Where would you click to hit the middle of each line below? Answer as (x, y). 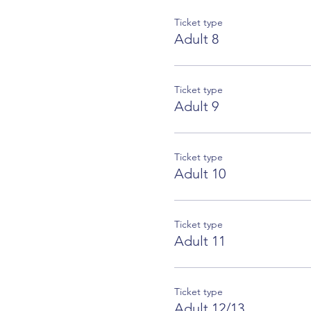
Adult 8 (196, 39)
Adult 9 (196, 106)
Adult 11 (200, 241)
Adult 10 (200, 173)
